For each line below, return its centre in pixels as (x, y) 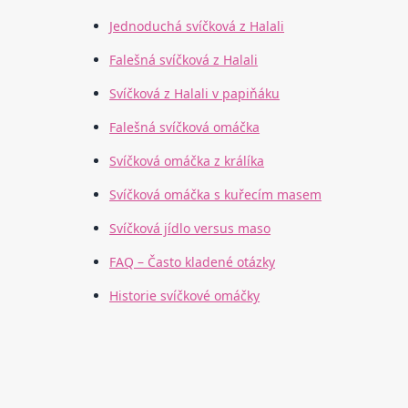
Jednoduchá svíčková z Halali (197, 26)
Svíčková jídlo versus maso (190, 229)
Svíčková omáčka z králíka (187, 161)
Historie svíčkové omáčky (185, 296)
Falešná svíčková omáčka (185, 127)
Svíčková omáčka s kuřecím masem (216, 195)
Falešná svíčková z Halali (184, 60)
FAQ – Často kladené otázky (193, 262)
